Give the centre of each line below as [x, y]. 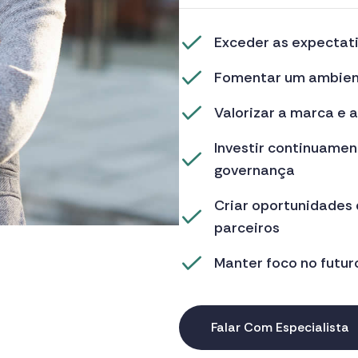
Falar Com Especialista [280, 327]
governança [254, 170]
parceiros [247, 228]
